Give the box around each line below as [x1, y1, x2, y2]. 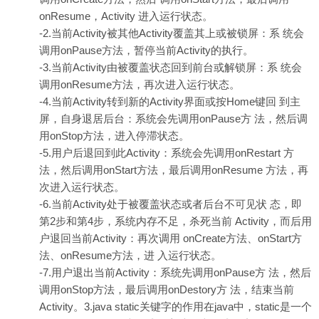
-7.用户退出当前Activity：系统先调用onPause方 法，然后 [39, 266, 311, 278]
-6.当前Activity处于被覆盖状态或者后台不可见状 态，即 [39, 198, 302, 210]
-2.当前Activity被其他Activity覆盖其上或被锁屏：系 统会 [39, 27, 304, 39]
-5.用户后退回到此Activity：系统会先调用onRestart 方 [39, 147, 294, 159]
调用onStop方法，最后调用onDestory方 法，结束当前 [39, 283, 294, 296]
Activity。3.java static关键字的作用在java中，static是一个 [39, 300, 312, 313]
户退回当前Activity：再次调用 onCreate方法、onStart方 [39, 232, 302, 244]
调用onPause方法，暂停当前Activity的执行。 [39, 44, 253, 56]
